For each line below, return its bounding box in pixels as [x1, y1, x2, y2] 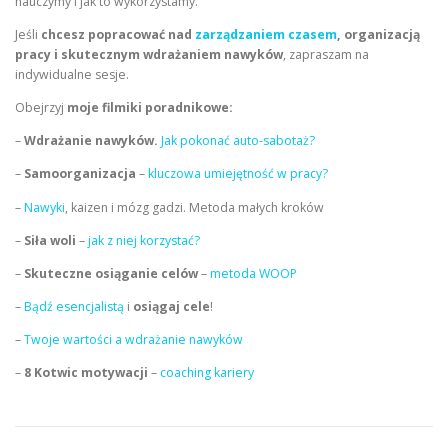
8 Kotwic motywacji [21, 364, 151, 382]
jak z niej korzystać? [88, 231, 200, 249]
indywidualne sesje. [15, 66, 129, 84]
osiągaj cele [133, 297, 210, 315]
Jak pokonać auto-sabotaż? [161, 132, 315, 150]
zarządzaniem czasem [195, 26, 337, 44]
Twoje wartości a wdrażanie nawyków [21, 331, 243, 349]
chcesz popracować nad [41, 26, 195, 44]
